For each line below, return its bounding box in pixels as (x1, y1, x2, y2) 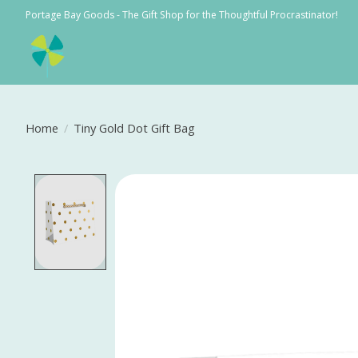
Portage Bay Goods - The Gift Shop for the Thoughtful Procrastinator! (26, 7, 338, 22)
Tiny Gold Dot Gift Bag (73, 119, 195, 136)
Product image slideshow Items (115, 173, 323, 193)
